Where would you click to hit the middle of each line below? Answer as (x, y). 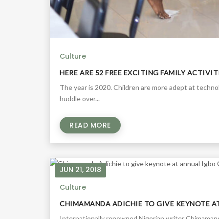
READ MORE (90, 125)
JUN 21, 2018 (80, 169)
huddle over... (80, 98)
